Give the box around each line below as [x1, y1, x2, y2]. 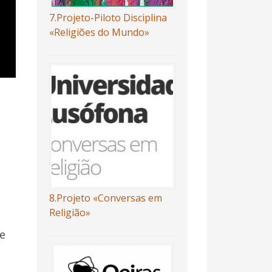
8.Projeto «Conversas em [49, 191, 162, 205]
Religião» [49, 206, 90, 219]
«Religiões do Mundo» [49, 25, 149, 39]
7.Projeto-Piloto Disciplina [49, 11, 167, 24]
